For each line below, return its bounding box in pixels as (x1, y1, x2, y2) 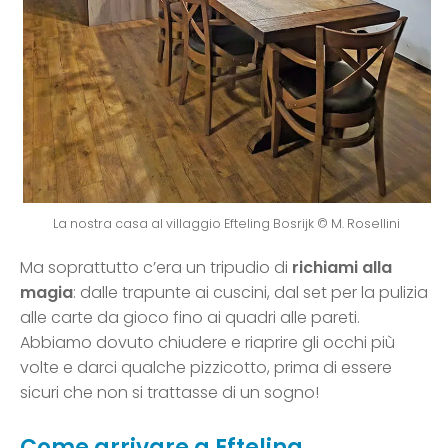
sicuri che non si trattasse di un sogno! (20, 381, 319, 405)
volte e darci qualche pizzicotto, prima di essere (20, 356, 392, 380)
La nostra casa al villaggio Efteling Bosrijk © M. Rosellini (53, 215, 400, 233)
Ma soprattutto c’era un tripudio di (20, 256, 292, 280)
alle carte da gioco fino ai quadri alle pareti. (20, 306, 360, 330)
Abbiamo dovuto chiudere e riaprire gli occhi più (20, 331, 395, 355)
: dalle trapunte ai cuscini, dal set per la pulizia (73, 281, 428, 305)
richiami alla (292, 256, 392, 280)
